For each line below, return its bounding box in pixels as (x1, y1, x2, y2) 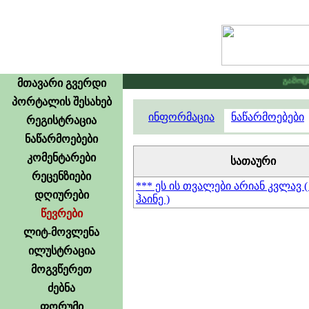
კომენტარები (27, 152, 96, 163)
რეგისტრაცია (26, 114, 97, 126)
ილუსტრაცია (28, 245, 95, 257)
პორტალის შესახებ (11, 96, 112, 108)
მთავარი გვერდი (17, 77, 106, 89)
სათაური (230, 155, 276, 167)
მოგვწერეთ (31, 263, 92, 275)
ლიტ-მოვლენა (23, 226, 99, 238)
